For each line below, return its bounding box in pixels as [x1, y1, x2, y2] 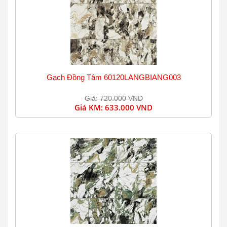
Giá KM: [74, 102, 105, 112]
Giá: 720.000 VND [84, 94, 143, 102]
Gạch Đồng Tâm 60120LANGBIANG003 [46, 73, 181, 82]
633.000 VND [105, 102, 153, 112]
